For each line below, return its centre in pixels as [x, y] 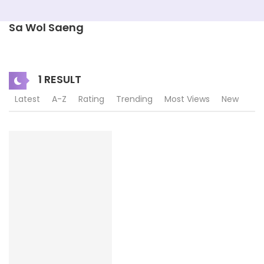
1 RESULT [59, 79]
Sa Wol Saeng [46, 27]
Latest [27, 99]
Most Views [187, 99]
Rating [91, 99]
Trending [134, 99]
